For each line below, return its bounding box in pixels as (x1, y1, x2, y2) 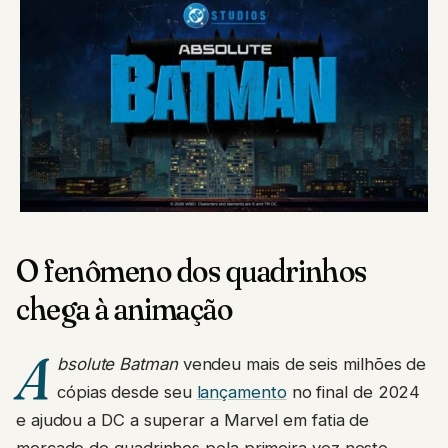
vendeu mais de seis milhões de (177, 354, 427, 374)
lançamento (196, 382, 287, 402)
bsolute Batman (56, 354, 178, 374)
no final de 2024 (286, 382, 421, 402)
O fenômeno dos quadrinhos (16, 250, 367, 290)
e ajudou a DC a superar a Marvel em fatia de (16, 410, 370, 430)
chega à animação (16, 288, 233, 328)
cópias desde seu (56, 382, 197, 402)
